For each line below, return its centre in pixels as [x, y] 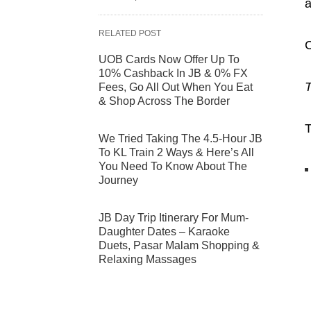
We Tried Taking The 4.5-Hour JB [180, 139]
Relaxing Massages [148, 260]
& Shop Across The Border [164, 101]
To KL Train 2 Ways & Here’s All [176, 153]
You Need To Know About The [173, 167]
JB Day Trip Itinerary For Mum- [174, 218]
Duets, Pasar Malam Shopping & [179, 246]
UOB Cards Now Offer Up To [169, 60]
